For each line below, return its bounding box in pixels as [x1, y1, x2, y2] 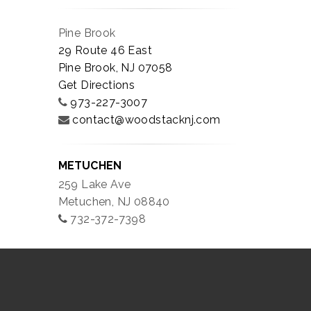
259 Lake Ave [58, 178, 131, 192]
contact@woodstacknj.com [72, 113, 221, 127]
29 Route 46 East [58, 44, 152, 58]
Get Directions [58, 78, 135, 92]
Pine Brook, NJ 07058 [58, 61, 173, 75]
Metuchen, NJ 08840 [58, 195, 170, 209]
